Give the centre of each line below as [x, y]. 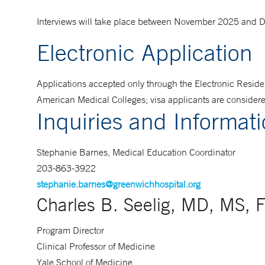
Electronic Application [145, 52]
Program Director [70, 230]
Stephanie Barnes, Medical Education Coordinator [136, 152]
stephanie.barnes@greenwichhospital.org [119, 184]
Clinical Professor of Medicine [96, 246]
